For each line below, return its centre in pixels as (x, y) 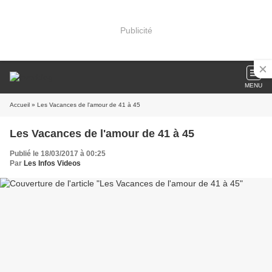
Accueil (20, 105)
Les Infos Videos (52, 163)
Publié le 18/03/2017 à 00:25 (58, 154)
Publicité (136, 30)
